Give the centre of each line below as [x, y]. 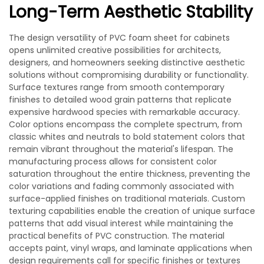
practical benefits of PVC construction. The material [117, 236]
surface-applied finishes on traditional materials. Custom [127, 199]
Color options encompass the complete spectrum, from [126, 124]
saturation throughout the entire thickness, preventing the [130, 174]
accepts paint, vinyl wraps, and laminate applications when [131, 248]
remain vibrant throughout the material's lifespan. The [121, 149]
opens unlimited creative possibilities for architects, [115, 50]
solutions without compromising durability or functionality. [129, 75]
